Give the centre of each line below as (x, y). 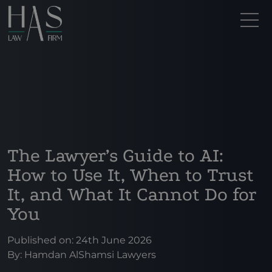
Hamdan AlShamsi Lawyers (90, 255)
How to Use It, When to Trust (131, 175)
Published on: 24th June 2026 (80, 240)
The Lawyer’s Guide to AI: (115, 155)
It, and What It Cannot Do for (132, 194)
